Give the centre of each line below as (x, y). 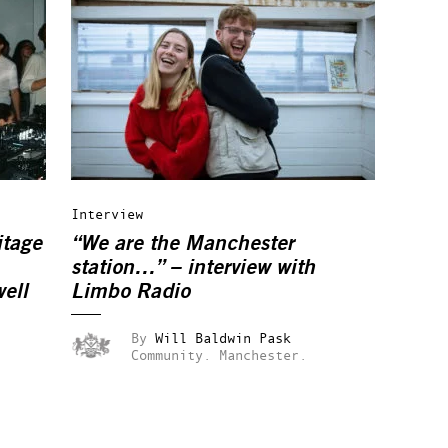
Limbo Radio (130, 291)
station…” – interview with (193, 267)
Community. (171, 354)
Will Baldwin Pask (223, 337)
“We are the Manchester (182, 243)
